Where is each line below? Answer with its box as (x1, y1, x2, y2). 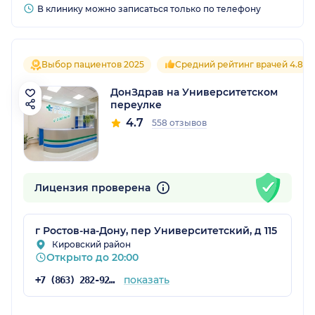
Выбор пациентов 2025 (41, 58, 144, 70)
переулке (110, 98, 162, 111)
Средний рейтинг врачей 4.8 (175, 58, 303, 70)
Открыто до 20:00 (46, 250, 139, 264)
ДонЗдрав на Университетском (110, 85, 278, 98)
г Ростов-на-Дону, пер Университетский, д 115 (35, 224, 277, 237)
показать (123, 273, 169, 286)
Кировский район (52, 238, 131, 250)
